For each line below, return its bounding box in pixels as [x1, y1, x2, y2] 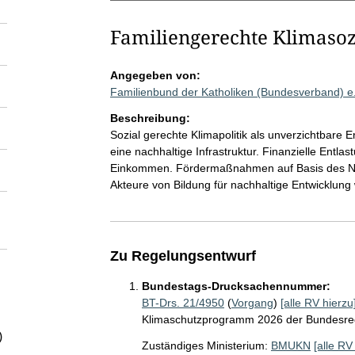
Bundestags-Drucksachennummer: [141, 280, 330, 292]
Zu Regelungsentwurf [109, 248, 256, 264]
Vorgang [231, 296, 273, 309]
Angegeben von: [109, 69, 200, 82]
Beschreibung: [109, 112, 190, 124]
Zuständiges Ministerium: [141, 339, 268, 352]
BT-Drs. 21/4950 [141, 296, 224, 309]
